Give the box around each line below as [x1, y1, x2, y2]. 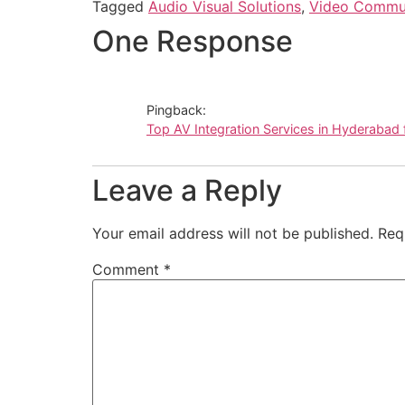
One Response [92, 24, 293, 60]
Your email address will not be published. [92, 224, 373, 243]
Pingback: [146, 102, 206, 118]
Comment [92, 260, 164, 279]
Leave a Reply [92, 173, 282, 209]
